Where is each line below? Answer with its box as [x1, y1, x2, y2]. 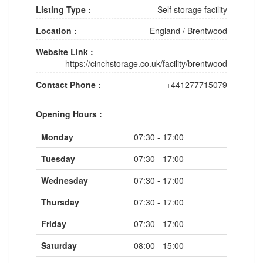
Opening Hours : [36, 107, 102, 120]
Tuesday [41, 152, 75, 164]
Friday [41, 217, 66, 230]
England [150, 24, 180, 36]
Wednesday [41, 174, 88, 186]
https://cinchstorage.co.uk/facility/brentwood [65, 57, 227, 69]
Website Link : [36, 45, 93, 58]
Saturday [41, 239, 77, 251]
